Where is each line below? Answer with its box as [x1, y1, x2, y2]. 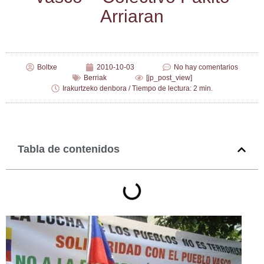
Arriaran [100, 6, 164, 27]
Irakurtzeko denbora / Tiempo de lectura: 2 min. [62, 84, 213, 93]
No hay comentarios [174, 63, 238, 72]
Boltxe [37, 63, 57, 72]
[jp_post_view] [146, 74, 192, 82]
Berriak [83, 74, 107, 82]
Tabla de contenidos [18, 143, 120, 156]
